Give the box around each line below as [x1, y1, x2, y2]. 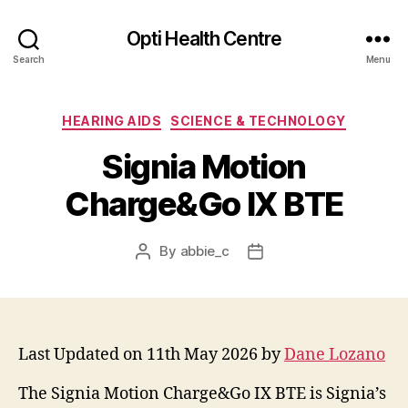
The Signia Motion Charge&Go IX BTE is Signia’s [18, 382, 386, 404]
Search [13, 53, 45, 65]
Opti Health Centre [126, 26, 282, 50]
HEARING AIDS [62, 113, 162, 128]
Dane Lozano [284, 343, 385, 365]
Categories [203, 107, 284, 127]
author [142, 262, 185, 280]
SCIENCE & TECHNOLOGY [170, 113, 346, 128]
